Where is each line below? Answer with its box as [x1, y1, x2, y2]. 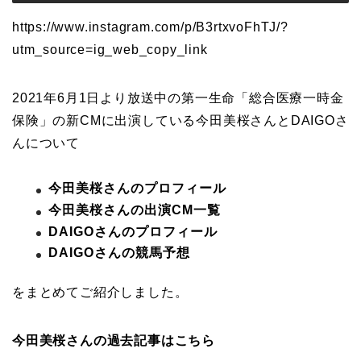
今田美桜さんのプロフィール [48, 181, 226, 196]
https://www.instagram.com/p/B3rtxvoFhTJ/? [12, 20, 288, 35]
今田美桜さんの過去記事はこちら [12, 334, 215, 348]
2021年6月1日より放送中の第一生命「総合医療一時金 [12, 91, 344, 106]
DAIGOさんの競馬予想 [48, 246, 190, 260]
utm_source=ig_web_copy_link [12, 43, 208, 57]
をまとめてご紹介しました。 [12, 285, 189, 300]
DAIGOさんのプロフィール [48, 224, 218, 239]
